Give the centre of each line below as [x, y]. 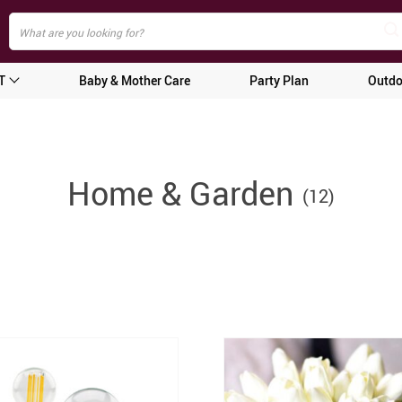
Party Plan [280, 80]
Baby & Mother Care [134, 80]
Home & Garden [180, 193]
